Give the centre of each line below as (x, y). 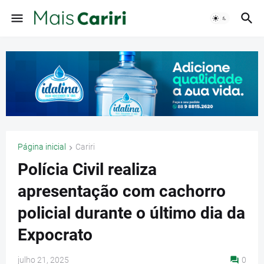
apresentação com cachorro (122, 191)
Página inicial (42, 147)
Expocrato (55, 235)
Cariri (85, 147)
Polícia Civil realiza (87, 169)
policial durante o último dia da (131, 213)
